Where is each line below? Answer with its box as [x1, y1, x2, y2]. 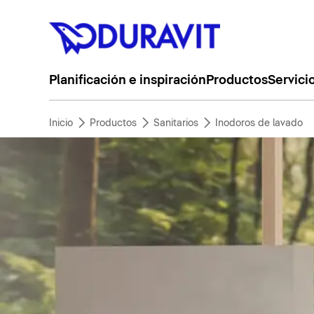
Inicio [48, 118, 73, 128]
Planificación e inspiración [48, 74, 206, 87]
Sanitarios [153, 118, 198, 128]
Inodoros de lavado [214, 118, 303, 128]
